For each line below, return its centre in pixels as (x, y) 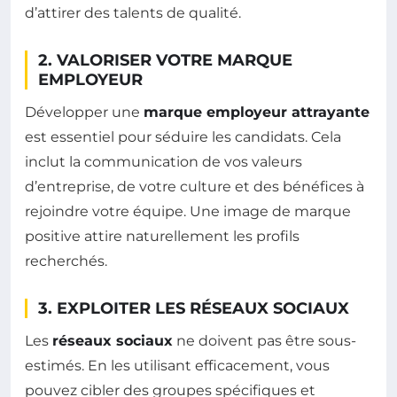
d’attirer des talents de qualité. (133, 13)
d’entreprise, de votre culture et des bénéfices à (195, 187)
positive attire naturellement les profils (162, 236)
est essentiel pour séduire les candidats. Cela (183, 137)
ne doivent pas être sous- (265, 341)
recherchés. (66, 261)
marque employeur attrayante (257, 112)
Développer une (84, 112)
